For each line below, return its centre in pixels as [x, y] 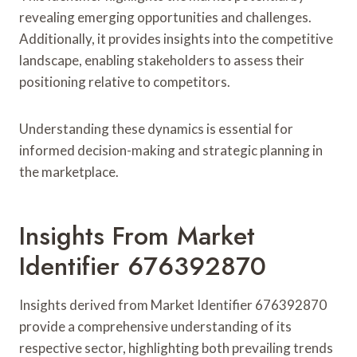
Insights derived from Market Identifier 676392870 [173, 304]
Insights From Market [137, 235]
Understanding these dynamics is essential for [156, 128]
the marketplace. [69, 171]
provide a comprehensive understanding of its [155, 326]
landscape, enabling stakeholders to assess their [162, 60]
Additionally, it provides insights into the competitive [176, 38]
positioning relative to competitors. [125, 81]
